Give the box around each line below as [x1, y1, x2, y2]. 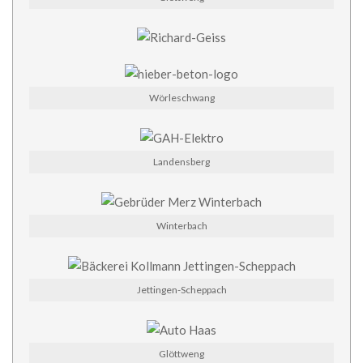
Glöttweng [159, 348, 204, 361]
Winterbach [156, 220, 207, 233]
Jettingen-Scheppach [136, 284, 227, 297]
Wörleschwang [148, 92, 215, 105]
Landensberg [153, 156, 210, 169]
